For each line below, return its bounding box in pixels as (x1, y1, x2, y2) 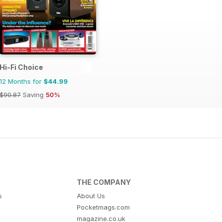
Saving (21, 91, 46, 99)
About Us (77, 192, 106, 200)
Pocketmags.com (77, 203, 130, 212)
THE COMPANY (77, 178, 131, 187)
